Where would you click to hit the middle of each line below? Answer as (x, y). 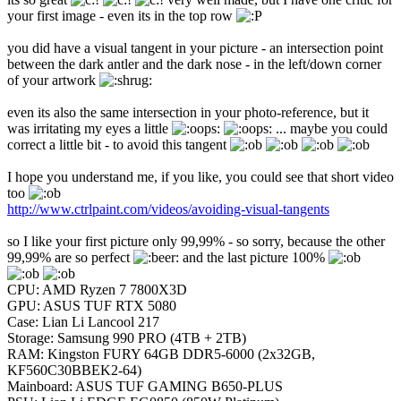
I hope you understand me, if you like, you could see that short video (200, 177)
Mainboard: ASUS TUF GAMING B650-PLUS (145, 387)
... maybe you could (330, 129)
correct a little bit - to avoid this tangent (119, 145)
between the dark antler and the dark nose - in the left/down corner (194, 64)
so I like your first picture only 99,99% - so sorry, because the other (196, 242)
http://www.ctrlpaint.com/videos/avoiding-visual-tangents (168, 209)
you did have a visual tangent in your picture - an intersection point (195, 48)
